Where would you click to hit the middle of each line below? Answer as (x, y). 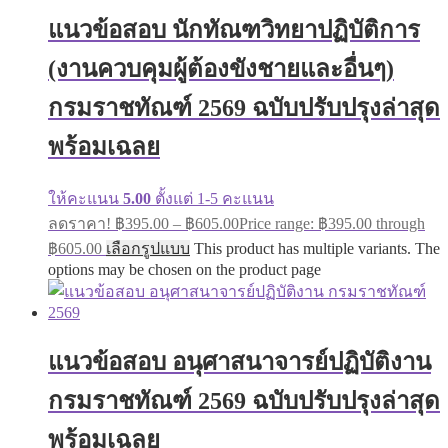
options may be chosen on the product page (184, 270)
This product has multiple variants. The (317, 249)
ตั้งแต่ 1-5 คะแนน (212, 199)
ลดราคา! (79, 224)
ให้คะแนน (85, 199)
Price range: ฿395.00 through (332, 224)
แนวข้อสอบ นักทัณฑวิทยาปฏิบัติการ (234, 30)
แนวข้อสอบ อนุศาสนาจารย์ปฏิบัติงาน (239, 361)
